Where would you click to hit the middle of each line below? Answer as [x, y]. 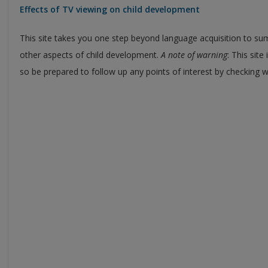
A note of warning [194, 54]
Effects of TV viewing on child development [110, 9]
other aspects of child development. [90, 54]
